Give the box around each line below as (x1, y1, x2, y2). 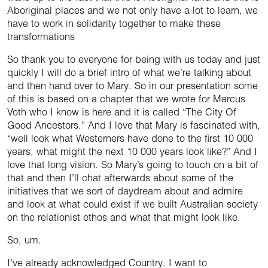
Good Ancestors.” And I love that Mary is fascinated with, (7, 119, 260, 132)
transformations (7, 31, 75, 43)
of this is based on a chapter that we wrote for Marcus (7, 93, 245, 105)
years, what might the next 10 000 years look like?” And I (7, 145, 257, 158)
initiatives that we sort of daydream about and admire (7, 185, 243, 197)
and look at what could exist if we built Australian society (7, 198, 258, 211)
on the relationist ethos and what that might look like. (7, 211, 240, 224)
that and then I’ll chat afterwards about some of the (7, 172, 233, 184)
